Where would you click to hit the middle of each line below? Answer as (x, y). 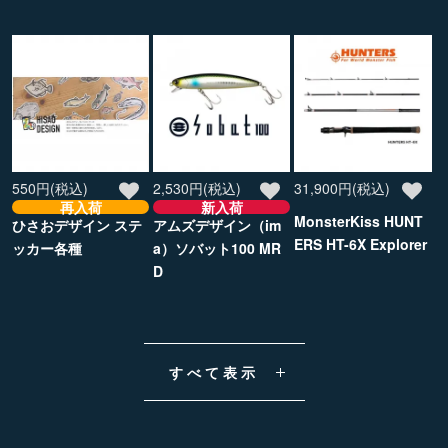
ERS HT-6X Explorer (361, 244)
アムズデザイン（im (217, 225)
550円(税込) (50, 188)
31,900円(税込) (342, 188)
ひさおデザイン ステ (77, 225)
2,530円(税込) (197, 188)
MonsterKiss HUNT (359, 221)
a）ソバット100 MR (217, 248)
